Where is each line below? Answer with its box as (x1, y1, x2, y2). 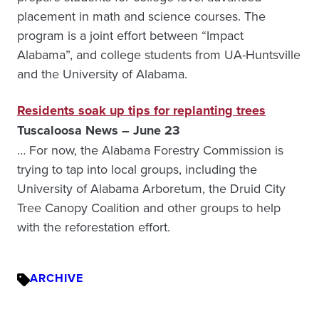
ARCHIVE (30, 270, 83, 286)
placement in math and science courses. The (17, 7, 266, 25)
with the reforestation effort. (17, 218, 170, 236)
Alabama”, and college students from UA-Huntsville (17, 46, 300, 63)
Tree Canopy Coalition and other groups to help (17, 199, 281, 216)
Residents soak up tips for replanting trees (17, 101, 266, 120)
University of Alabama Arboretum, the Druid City (17, 179, 286, 197)
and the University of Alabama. (17, 65, 187, 83)
